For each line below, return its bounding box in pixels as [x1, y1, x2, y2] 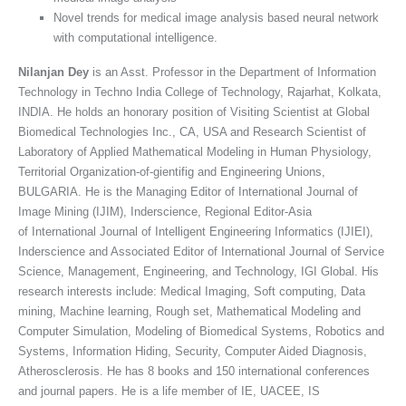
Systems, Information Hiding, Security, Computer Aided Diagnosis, [18, 343, 367, 358]
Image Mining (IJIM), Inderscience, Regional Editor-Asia [18, 204, 312, 218]
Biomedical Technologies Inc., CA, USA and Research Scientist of [18, 124, 366, 139]
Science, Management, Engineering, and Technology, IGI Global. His [18, 264, 379, 278]
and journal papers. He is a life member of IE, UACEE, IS [18, 383, 320, 398]
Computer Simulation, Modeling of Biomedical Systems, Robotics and [18, 324, 384, 338]
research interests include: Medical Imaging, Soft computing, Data [18, 284, 365, 298]
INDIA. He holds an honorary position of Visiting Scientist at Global [18, 104, 370, 119]
